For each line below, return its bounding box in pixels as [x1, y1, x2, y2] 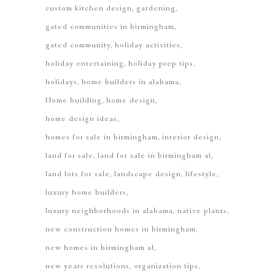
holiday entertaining [45, 58, 124, 69]
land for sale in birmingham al [98, 150, 211, 161]
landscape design [114, 168, 181, 179]
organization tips [134, 260, 198, 271]
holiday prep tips [128, 58, 193, 69]
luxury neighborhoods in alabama [45, 205, 173, 216]
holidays [45, 76, 77, 87]
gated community [45, 39, 110, 50]
